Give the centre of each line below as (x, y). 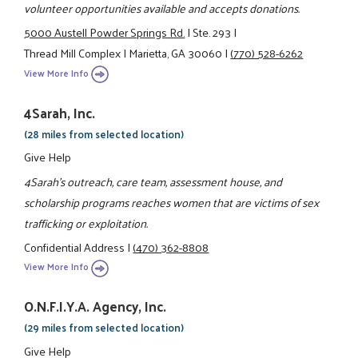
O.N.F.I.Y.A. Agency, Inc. (95, 306)
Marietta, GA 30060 (176, 53)
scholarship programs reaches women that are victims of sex (172, 202)
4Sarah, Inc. (60, 112)
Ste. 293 (212, 32)
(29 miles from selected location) (104, 328)
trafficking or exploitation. (86, 223)
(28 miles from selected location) (104, 133)
